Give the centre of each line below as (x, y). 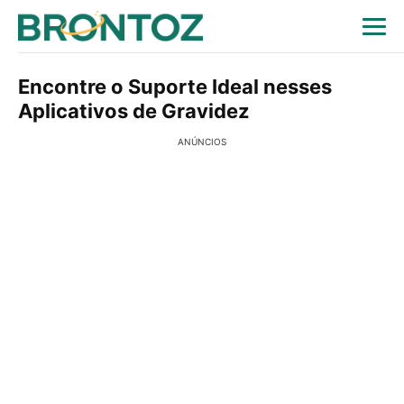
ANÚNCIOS (202, 142)
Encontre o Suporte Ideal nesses (175, 87)
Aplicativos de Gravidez (134, 111)
